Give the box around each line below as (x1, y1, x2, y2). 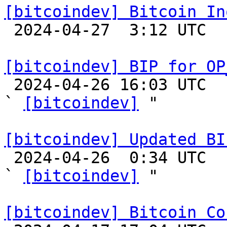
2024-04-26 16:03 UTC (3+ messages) (4, 75, 14, 94)
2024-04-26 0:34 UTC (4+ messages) (4, 148, 14, 167)
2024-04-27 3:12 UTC (4, 21, 14, 39)
